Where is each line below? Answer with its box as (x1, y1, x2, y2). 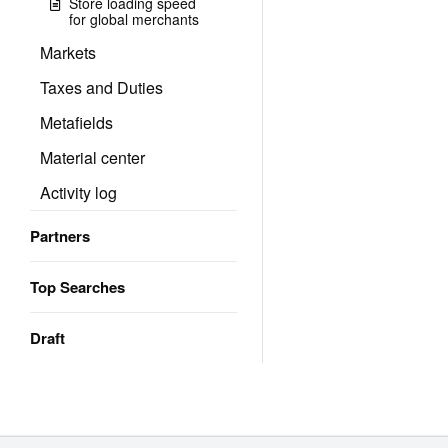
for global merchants (69, 9, 199, 29)
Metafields (40, 111, 113, 134)
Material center (40, 146, 145, 169)
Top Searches (30, 276, 125, 298)
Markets (40, 41, 96, 64)
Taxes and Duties (40, 76, 163, 99)
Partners (30, 225, 90, 247)
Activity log (40, 181, 117, 204)
